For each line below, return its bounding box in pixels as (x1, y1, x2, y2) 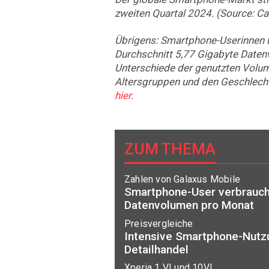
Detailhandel (124, 242, 189, 256)
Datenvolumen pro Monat (124, 198, 254, 213)
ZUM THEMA (124, 139, 216, 158)
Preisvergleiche (124, 217, 193, 229)
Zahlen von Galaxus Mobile (124, 174, 240, 186)
